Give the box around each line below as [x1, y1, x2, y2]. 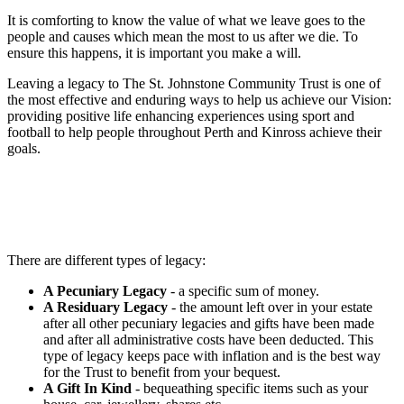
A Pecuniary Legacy [43, 282, 167, 298]
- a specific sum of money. [167, 282, 319, 298]
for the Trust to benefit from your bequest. [43, 363, 280, 380]
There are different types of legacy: [7, 252, 206, 268]
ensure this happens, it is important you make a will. [7, 44, 305, 60]
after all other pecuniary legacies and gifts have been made [43, 315, 374, 331]
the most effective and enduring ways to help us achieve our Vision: [7, 91, 391, 107]
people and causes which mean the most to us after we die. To [7, 28, 358, 44]
